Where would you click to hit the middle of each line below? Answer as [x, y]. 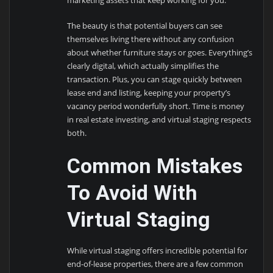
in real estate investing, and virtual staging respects [159, 120]
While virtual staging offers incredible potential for [158, 250]
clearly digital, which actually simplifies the [143, 66]
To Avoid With [133, 192]
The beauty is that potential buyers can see [145, 26]
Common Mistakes [155, 165]
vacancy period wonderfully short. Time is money [156, 106]
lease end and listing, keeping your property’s [149, 93]
